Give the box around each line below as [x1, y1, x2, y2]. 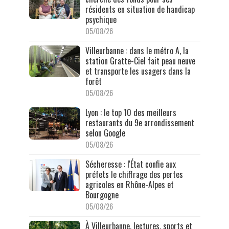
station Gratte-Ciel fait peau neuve [85, 55, 195, 67]
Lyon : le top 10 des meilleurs [85, 106, 176, 119]
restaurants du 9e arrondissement [85, 117, 194, 129]
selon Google [85, 127, 125, 140]
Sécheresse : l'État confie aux [85, 158, 176, 171]
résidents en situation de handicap [85, 3, 195, 16]
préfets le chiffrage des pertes [85, 168, 183, 181]
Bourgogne [85, 189, 119, 201]
